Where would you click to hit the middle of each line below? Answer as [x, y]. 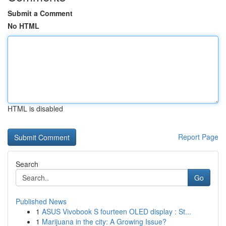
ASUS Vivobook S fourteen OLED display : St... [117, 211]
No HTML [23, 26]
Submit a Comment [40, 13]
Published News [41, 201]
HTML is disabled [35, 108]
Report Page [198, 137]
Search [27, 164]
